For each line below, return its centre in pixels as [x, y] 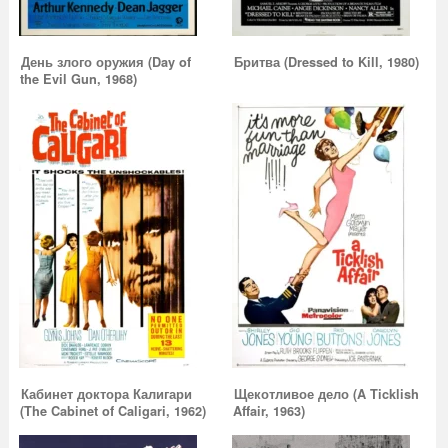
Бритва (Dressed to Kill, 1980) [327, 62]
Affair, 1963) [269, 411]
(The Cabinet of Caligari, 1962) [112, 411]
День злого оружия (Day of [105, 62]
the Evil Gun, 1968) [78, 79]
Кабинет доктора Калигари [106, 394]
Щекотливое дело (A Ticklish [327, 394]
